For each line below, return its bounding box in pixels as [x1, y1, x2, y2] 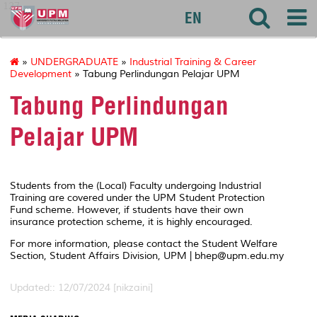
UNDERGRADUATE [30, 56, 118, 69]
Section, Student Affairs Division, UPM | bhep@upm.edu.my [10, 249, 284, 262]
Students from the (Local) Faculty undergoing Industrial [10, 179, 261, 192]
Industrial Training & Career [129, 56, 256, 69]
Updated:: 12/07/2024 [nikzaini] [10, 281, 153, 294]
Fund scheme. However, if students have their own [10, 203, 243, 216]
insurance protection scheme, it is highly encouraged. [10, 215, 253, 228]
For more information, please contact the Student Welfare [10, 237, 277, 250]
